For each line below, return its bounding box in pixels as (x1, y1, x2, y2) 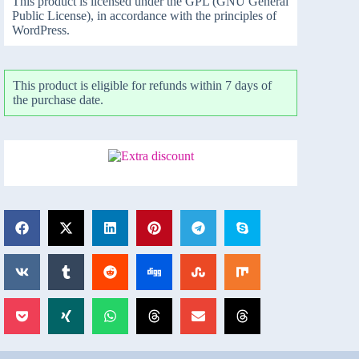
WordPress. (12, 22, 71, 37)
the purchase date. (13, 92, 104, 107)
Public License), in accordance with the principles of (12, 8, 277, 22)
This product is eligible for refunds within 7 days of (13, 78, 272, 92)
